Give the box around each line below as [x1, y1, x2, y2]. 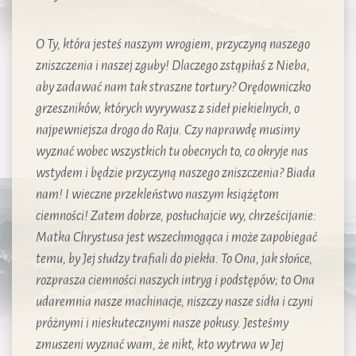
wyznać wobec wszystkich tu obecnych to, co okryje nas [36, 144, 308, 159]
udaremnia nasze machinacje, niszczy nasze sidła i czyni [36, 294, 313, 309]
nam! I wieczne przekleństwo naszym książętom [36, 187, 279, 202]
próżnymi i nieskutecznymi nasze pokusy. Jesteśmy [36, 315, 288, 331]
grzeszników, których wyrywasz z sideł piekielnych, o [36, 101, 300, 116]
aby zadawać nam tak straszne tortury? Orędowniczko [36, 79, 311, 95]
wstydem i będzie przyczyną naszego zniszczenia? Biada [36, 165, 315, 180]
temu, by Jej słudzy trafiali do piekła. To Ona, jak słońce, [36, 251, 312, 266]
